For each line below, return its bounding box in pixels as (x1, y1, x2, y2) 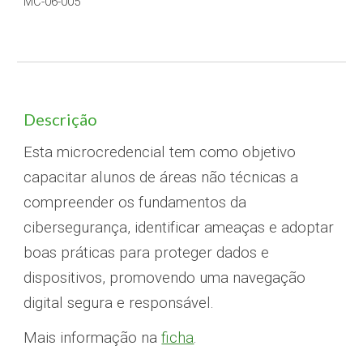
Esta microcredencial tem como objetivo (23, 143, 297, 161)
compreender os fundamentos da (23, 194, 247, 211)
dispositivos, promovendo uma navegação (23, 269, 306, 287)
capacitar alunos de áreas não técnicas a (23, 169, 299, 186)
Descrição (23, 109, 98, 129)
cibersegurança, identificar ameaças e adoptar (23, 219, 335, 237)
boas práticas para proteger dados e (23, 244, 270, 262)
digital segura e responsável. (23, 294, 215, 312)
